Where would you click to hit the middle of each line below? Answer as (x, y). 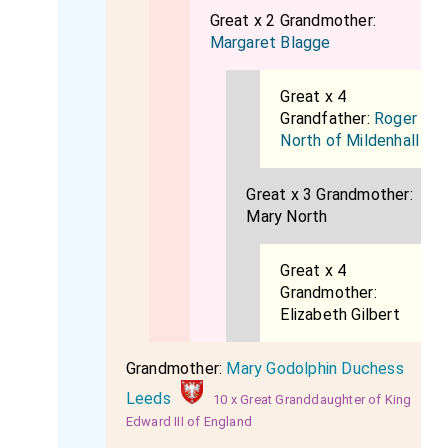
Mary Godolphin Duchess (315, 368)
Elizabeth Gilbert (340, 314)
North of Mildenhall (350, 140)
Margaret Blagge (270, 42)
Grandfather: (327, 118)
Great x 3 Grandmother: (329, 194)
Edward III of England (189, 421)
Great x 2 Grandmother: (292, 20)
